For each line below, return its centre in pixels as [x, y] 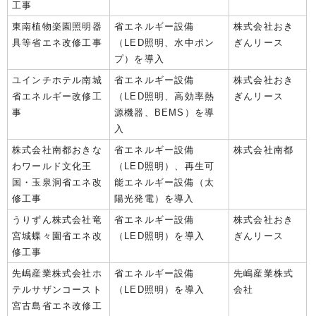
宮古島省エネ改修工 [57, 305]
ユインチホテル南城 [57, 80]
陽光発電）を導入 [154, 198]
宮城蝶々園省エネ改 [57, 236]
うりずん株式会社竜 [57, 219]
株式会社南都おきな [57, 150]
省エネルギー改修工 [57, 96]
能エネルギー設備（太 [164, 182]
